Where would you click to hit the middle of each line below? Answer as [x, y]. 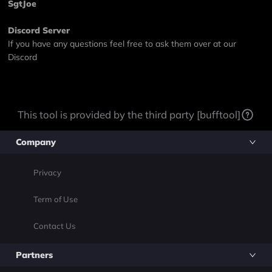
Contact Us [54, 226]
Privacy [47, 173]
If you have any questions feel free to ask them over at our [124, 44]
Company [36, 142]
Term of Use [55, 199]
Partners [35, 255]
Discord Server [39, 31]
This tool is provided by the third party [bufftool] [129, 115]
